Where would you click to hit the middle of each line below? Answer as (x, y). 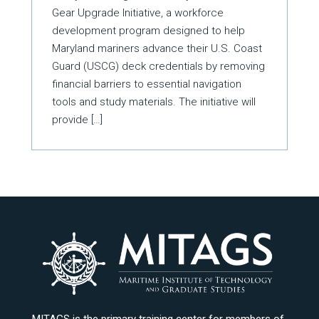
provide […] (78, 119)
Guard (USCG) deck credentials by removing (159, 66)
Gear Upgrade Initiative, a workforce (138, 12)
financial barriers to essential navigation (147, 84)
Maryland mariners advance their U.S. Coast (157, 48)
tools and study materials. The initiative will (154, 101)
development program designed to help (149, 30)
